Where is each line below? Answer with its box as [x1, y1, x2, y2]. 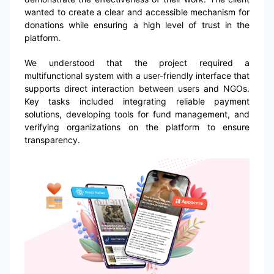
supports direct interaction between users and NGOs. [24, 83, 250, 94]
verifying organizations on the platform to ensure [24, 121, 250, 132]
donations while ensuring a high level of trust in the [24, 19, 250, 30]
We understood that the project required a [24, 57, 250, 68]
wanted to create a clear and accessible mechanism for [24, 6, 250, 17]
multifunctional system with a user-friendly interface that [24, 70, 250, 81]
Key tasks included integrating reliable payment [24, 95, 250, 106]
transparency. [24, 134, 80, 145]
